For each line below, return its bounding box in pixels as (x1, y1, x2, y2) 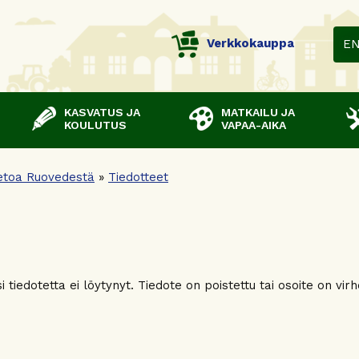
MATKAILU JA (221, 106, 295, 119)
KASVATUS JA (64, 106, 140, 119)
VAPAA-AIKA (221, 119, 286, 131)
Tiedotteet (108, 169, 168, 184)
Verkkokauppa (207, 36, 294, 51)
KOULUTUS (64, 119, 127, 131)
